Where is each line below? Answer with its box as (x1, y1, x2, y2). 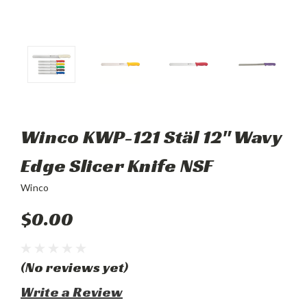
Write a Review (21, 282, 123, 301)
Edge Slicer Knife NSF (21, 153, 214, 177)
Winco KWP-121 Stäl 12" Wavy (21, 124, 281, 149)
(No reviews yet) (21, 258, 128, 276)
